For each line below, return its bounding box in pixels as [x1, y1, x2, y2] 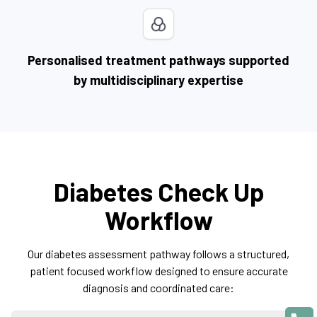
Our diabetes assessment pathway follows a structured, [28, 247, 289, 261]
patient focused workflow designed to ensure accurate [29, 264, 288, 278]
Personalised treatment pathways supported [28, 52, 289, 69]
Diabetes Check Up [53, 176, 264, 207]
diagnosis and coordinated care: [83, 281, 234, 295]
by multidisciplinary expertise [74, 72, 243, 88]
